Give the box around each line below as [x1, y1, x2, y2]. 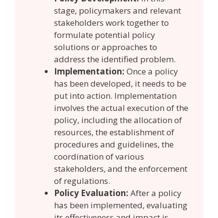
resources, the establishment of [54, 127, 174, 138]
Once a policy [125, 66, 178, 77]
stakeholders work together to [54, 17, 169, 28]
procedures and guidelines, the [54, 139, 174, 150]
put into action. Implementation [54, 90, 177, 101]
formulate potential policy [54, 29, 155, 40]
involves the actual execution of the [54, 102, 188, 113]
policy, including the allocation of [54, 114, 182, 126]
